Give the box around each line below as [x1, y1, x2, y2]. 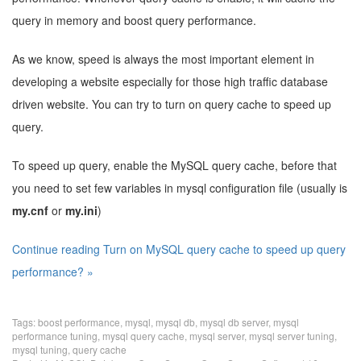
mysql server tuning [249, 329, 334, 342]
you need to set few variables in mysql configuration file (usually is [12, 180, 347, 196]
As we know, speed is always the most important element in [12, 51, 314, 67]
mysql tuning [12, 342, 68, 356]
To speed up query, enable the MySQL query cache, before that [12, 157, 337, 173]
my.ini [65, 202, 98, 218]
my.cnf [12, 202, 48, 218]
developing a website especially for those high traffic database [12, 73, 328, 89]
